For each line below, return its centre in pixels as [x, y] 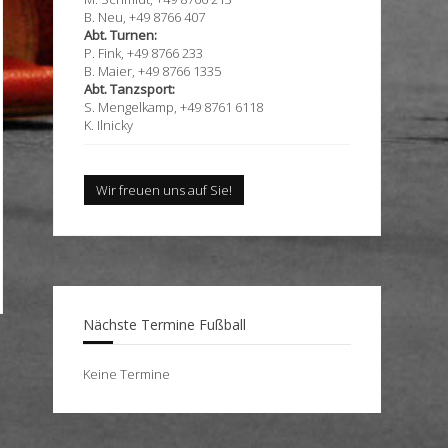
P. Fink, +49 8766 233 [143, 53]
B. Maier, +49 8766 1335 [152, 71]
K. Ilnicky [108, 125]
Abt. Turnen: [120, 35]
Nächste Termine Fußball [164, 324]
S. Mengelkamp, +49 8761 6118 [173, 107]
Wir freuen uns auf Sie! [164, 190]
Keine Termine [126, 374]
